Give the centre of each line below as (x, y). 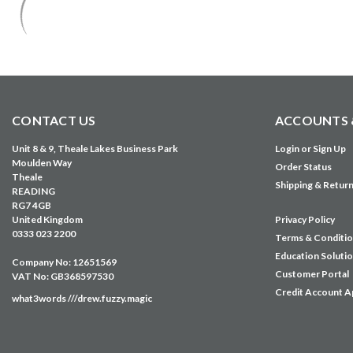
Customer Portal (312, 274)
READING (33, 191)
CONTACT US (54, 120)
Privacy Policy (305, 219)
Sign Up (329, 149)
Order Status (303, 167)
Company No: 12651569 (64, 262)
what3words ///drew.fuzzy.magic (82, 298)
